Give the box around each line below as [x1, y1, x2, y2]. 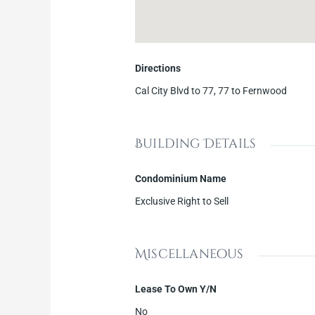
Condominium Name [135, 172, 227, 184]
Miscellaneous [135, 245, 244, 263]
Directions [135, 62, 181, 74]
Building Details [135, 134, 257, 153]
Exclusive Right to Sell [135, 195, 229, 207]
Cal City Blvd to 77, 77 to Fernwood [135, 84, 288, 96]
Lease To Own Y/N [135, 283, 217, 295]
